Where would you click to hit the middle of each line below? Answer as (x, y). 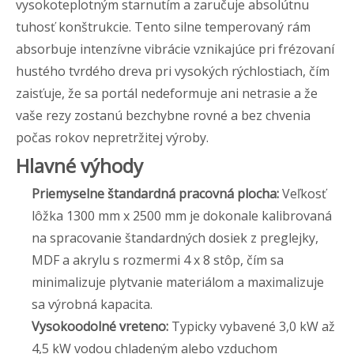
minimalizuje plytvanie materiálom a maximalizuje (178, 282)
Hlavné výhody (79, 165)
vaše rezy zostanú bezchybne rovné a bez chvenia (163, 115)
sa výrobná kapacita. (92, 304)
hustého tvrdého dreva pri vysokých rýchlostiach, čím (173, 71)
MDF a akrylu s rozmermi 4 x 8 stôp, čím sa (158, 260)
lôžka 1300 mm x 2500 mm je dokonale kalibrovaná (182, 215)
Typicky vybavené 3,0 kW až (253, 326)
